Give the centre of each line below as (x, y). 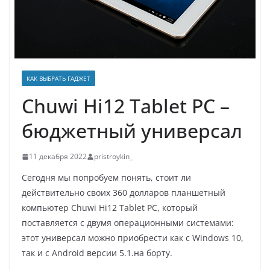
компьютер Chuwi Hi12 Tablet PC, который (110, 208)
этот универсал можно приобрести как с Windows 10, (133, 238)
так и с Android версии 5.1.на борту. (97, 253)
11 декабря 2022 (58, 156)
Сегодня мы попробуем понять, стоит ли (106, 177)
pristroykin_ (113, 156)
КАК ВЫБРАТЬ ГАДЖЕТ (58, 78)
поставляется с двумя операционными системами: (128, 223)
